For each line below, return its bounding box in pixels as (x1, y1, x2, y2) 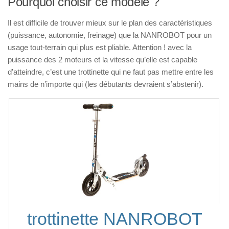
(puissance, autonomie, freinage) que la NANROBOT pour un (8, 31, 212, 40)
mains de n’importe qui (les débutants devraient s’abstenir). (8, 80, 203, 89)
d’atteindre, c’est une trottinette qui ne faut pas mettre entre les (8, 67, 214, 77)
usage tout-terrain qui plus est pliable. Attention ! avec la (8, 43, 192, 52)
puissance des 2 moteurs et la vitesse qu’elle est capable (8, 55, 197, 64)
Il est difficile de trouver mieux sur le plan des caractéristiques (8, 18, 212, 28)
